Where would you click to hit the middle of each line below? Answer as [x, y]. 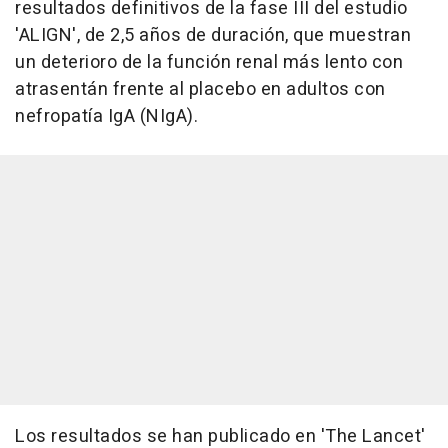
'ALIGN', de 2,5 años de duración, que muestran [213, 36]
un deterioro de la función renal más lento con [209, 63]
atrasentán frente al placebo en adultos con [200, 90]
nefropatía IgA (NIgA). [106, 117]
